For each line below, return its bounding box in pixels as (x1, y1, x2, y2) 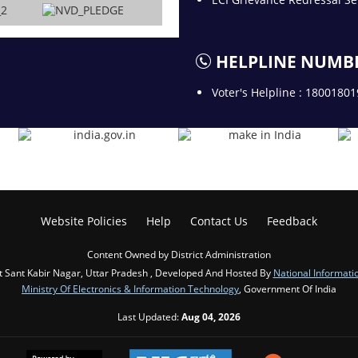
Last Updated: (117, 310, 181, 323)
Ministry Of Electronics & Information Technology (22, 282, 239, 295)
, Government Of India (239, 282, 336, 295)
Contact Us (190, 213, 248, 229)
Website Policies (41, 213, 127, 229)
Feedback (267, 213, 317, 229)
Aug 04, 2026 (181, 310, 241, 323)
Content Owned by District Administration (87, 248, 271, 261)
